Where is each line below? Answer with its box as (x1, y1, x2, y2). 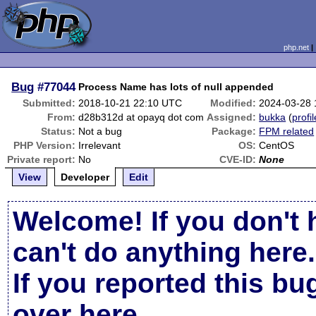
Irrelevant (78, 140, 121, 151)
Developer (61, 171, 110, 183)
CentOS (259, 140, 295, 151)
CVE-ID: (219, 154, 257, 165)
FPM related (259, 126, 315, 137)
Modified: (210, 97, 257, 109)
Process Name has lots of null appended (78, 81, 274, 92)
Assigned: (207, 111, 257, 123)
